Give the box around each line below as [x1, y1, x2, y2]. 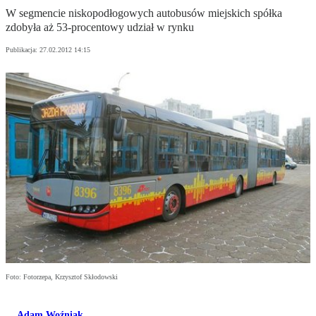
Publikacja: [6, 46, 39, 54]
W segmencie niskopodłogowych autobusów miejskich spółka [6, 7, 282, 20]
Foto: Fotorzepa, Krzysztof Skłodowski [6, 273, 118, 281]
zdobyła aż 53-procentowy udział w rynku [6, 21, 194, 34]
